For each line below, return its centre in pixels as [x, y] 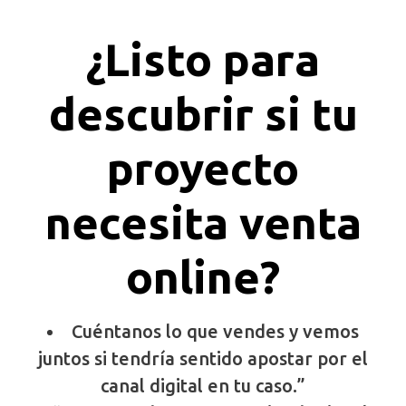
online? [203, 277]
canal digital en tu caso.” [203, 386]
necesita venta [203, 222]
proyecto [203, 168]
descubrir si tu [203, 114]
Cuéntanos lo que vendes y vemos [215, 332]
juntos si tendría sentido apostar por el [203, 359]
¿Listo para [203, 59]
